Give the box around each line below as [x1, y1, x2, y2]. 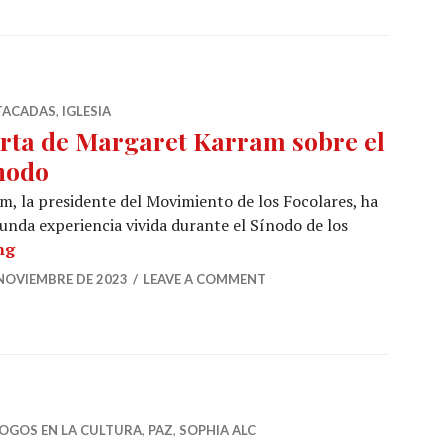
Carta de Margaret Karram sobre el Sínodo [14, 237, 344, 259]
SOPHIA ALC [179, 422, 256, 438]
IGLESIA [62, 103, 111, 119]
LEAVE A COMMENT [143, 271, 266, 287]
